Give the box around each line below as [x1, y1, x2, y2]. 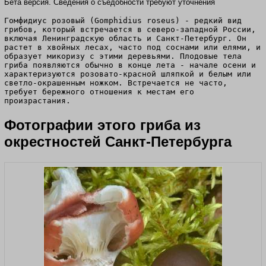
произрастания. [4, 96, 71, 105]
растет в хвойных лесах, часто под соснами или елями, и [4, 42, 261, 52]
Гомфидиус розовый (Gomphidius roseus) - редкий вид [4, 15, 242, 25]
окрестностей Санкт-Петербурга [4, 133, 232, 150]
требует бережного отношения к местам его [4, 87, 194, 96]
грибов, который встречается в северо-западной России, [4, 24, 256, 34]
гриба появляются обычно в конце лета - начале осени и [4, 60, 256, 69]
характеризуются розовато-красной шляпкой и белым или [4, 69, 251, 78]
